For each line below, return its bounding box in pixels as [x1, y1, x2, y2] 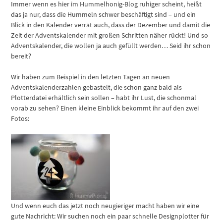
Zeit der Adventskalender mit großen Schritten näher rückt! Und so [11, 31, 209, 40]
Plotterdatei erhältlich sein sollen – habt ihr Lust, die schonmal [11, 93, 197, 103]
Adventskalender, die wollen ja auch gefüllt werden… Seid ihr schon [11, 41, 211, 51]
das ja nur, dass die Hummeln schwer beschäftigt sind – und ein [11, 10, 196, 19]
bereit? [11, 52, 32, 61]
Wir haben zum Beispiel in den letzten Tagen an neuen [11, 72, 170, 82]
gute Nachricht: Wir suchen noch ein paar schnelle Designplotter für [11, 212, 210, 221]
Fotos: [11, 114, 30, 123]
